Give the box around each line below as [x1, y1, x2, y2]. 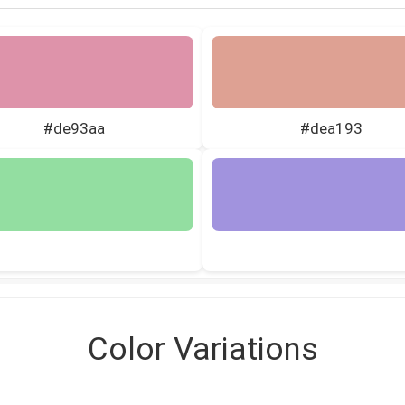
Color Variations [87, 330, 318, 368]
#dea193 [299, 118, 363, 137]
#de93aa [42, 118, 105, 137]
